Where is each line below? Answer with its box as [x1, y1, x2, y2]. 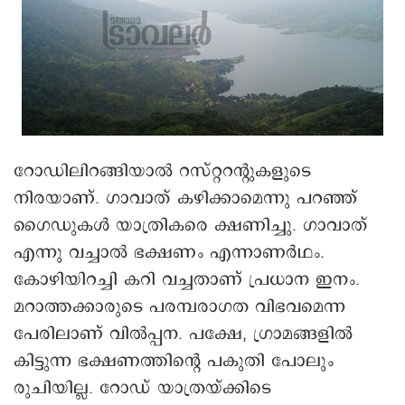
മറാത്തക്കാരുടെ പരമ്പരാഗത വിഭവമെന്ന [14, 294, 345, 319]
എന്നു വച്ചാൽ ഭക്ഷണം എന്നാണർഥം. [14, 240, 325, 265]
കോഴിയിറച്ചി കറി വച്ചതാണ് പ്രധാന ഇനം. [14, 267, 360, 292]
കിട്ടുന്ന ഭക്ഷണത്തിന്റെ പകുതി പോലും [14, 348, 334, 373]
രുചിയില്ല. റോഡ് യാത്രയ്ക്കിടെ [14, 375, 271, 400]
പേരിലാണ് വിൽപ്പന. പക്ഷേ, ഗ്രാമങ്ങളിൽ [14, 321, 353, 346]
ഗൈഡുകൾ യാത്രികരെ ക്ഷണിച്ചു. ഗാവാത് [14, 212, 368, 238]
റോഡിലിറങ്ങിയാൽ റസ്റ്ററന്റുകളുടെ [14, 158, 311, 184]
